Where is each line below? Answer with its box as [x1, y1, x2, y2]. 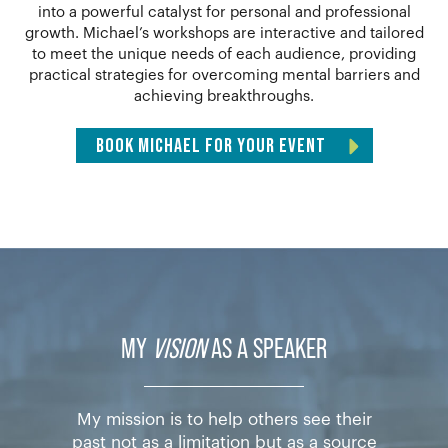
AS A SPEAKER [206, 329, 327, 364]
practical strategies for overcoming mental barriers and [28, 67, 420, 83]
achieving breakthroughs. [134, 88, 314, 104]
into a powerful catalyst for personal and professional [37, 4, 411, 20]
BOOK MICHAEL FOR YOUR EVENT [95, 134, 326, 159]
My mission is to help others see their [76, 410, 372, 428]
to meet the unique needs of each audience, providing [32, 46, 416, 62]
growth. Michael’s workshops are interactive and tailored [24, 25, 424, 41]
